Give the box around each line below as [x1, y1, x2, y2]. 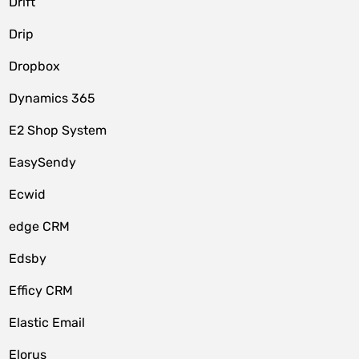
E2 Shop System [9, 123, 107, 138]
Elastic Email [9, 315, 86, 330]
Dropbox [9, 58, 61, 74]
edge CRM [9, 219, 71, 234]
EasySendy [9, 155, 77, 170]
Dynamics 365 [9, 91, 96, 106]
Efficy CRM [9, 283, 74, 298]
